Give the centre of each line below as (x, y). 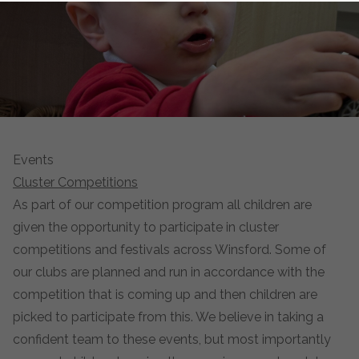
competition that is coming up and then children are (165, 294)
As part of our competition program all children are (162, 205)
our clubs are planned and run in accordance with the (169, 272)
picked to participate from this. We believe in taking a (168, 317)
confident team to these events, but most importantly (172, 339)
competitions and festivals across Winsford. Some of (169, 250)
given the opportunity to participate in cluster (146, 227)
